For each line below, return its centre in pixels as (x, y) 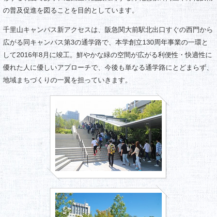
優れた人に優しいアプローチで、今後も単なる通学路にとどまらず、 (108, 67)
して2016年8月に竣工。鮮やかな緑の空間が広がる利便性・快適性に (107, 54)
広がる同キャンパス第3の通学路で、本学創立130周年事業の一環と (105, 42)
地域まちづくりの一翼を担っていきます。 (67, 80)
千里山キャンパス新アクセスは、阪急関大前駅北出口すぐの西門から (108, 29)
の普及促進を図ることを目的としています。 (70, 10)
